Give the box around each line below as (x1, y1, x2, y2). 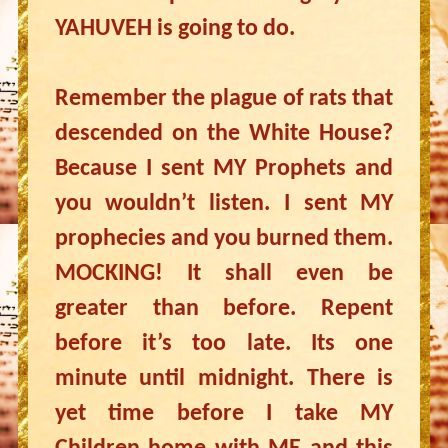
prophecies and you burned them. (54, 227, 394, 251)
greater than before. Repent (54, 297, 394, 321)
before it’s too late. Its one (54, 332, 394, 356)
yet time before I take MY (54, 402, 394, 426)
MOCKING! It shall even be (54, 262, 394, 286)
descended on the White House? (54, 122, 394, 146)
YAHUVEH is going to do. (54, 17, 295, 41)
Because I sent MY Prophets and (54, 157, 394, 181)
